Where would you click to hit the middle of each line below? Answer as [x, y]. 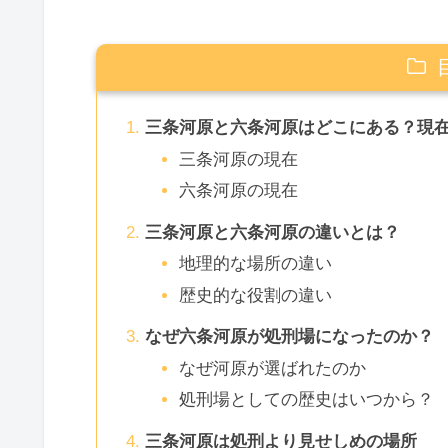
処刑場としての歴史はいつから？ [306, 399]
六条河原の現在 [238, 191]
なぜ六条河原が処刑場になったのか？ [289, 337]
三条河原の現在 [238, 159]
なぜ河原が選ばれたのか [272, 368]
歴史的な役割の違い [255, 295]
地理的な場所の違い [255, 264]
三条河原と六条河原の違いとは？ [272, 232]
